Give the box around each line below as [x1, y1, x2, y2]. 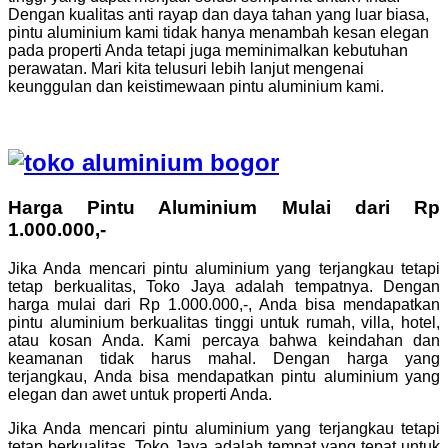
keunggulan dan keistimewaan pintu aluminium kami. [8, 77, 384, 95]
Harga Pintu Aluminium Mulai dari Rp [8, 197, 440, 219]
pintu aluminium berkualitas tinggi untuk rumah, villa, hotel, [8, 314, 440, 332]
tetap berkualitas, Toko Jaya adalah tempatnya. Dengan [8, 278, 440, 296]
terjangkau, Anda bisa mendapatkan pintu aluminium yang [8, 368, 440, 386]
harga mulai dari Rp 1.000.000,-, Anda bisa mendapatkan [8, 296, 440, 314]
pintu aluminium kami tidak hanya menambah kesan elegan [8, 23, 429, 41]
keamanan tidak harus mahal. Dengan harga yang [8, 350, 440, 368]
